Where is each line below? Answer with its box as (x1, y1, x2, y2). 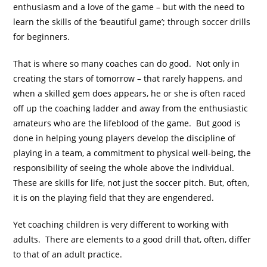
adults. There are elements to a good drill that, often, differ (13, 234, 252, 246)
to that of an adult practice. (13, 249, 123, 260)
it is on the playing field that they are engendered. (13, 192, 215, 204)
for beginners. (13, 31, 70, 43)
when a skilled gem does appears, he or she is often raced (13, 88, 246, 100)
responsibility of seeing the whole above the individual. (13, 162, 237, 174)
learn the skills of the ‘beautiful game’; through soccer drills (13, 16, 251, 28)
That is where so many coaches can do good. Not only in (13, 58, 240, 70)
